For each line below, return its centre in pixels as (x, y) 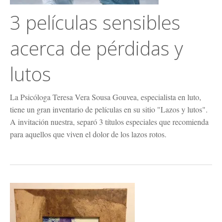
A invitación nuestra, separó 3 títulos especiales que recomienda (109, 121)
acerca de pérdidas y (96, 48)
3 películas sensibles (95, 22)
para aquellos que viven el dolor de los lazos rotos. (88, 134)
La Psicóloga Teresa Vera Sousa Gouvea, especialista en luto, (106, 97)
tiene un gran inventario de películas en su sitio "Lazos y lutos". (109, 109)
